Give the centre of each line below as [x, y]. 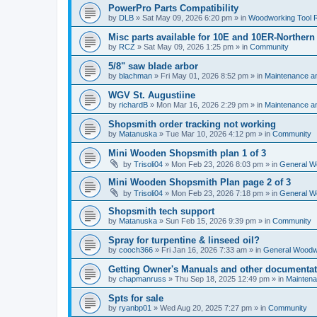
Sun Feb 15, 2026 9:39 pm [211, 221]
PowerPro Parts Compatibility [173, 8]
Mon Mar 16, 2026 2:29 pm [202, 105]
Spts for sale [136, 298]
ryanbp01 [135, 308]
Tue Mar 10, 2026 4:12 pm [211, 134]
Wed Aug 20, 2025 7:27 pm [206, 308]
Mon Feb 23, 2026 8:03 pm [217, 164]
